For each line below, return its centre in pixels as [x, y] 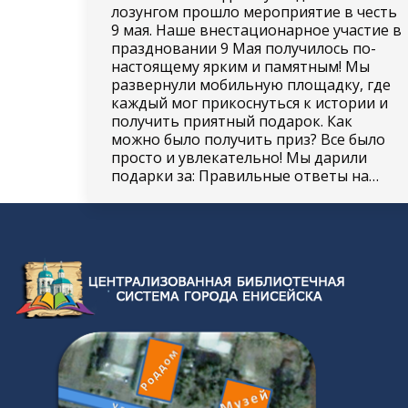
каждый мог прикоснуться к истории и [249, 102]
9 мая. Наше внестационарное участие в [256, 30]
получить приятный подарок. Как [231, 121]
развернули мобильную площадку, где [250, 84]
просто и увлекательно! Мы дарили [239, 157]
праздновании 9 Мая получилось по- [243, 48]
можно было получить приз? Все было [248, 139]
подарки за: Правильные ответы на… [245, 175]
